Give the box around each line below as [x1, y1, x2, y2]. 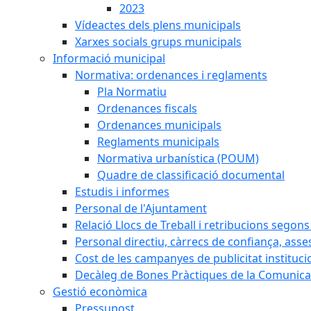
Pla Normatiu [97, 84, 167, 99]
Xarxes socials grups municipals [75, 34, 242, 49]
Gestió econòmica [53, 284, 147, 299]
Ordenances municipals [97, 117, 221, 133]
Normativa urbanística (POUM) [97, 151, 259, 166]
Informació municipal [53, 51, 165, 66]
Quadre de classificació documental [97, 167, 285, 183]
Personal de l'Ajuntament [75, 201, 207, 216]
